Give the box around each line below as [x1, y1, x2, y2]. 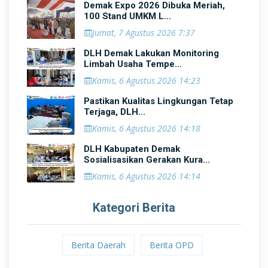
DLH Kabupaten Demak [84, 144, 180, 154]
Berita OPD [149, 239, 194, 251]
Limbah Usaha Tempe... [84, 59, 182, 69]
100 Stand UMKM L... [84, 11, 171, 22]
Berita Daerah [71, 239, 126, 251]
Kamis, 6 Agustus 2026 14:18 [92, 123, 200, 134]
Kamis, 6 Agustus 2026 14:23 [92, 75, 200, 86]
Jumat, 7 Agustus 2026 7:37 [92, 27, 195, 38]
